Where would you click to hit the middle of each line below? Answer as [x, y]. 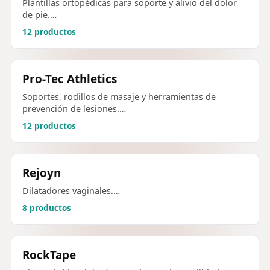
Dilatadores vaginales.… [71, 191]
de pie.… [39, 14]
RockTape [49, 255]
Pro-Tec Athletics [70, 79]
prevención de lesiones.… [74, 109]
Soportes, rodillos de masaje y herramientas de [119, 97]
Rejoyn [42, 173]
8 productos [47, 208]
